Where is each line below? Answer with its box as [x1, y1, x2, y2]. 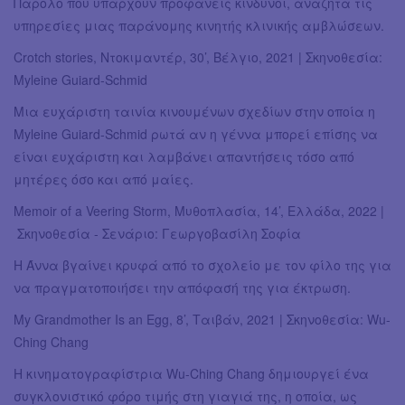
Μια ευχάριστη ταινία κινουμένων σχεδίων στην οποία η [14, 102, 375, 121]
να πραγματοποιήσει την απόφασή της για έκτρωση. [14, 278, 351, 297]
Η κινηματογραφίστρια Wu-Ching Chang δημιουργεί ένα [14, 364, 369, 383]
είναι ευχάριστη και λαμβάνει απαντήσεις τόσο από [14, 147, 354, 166]
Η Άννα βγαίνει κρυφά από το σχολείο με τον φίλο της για [14, 256, 391, 275]
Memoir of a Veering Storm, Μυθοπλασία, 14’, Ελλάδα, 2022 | [14, 202, 384, 221]
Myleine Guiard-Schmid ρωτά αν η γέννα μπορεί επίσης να [14, 125, 378, 144]
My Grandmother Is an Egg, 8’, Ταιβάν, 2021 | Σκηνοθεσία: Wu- [14, 310, 391, 329]
